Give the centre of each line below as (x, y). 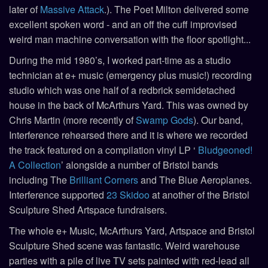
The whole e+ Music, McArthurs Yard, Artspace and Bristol (132, 230)
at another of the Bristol (200, 194)
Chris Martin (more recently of (72, 120)
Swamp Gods (165, 120)
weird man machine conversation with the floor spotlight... (130, 39)
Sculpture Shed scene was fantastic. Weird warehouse (124, 245)
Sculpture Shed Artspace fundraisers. (88, 209)
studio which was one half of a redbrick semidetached (122, 90)
